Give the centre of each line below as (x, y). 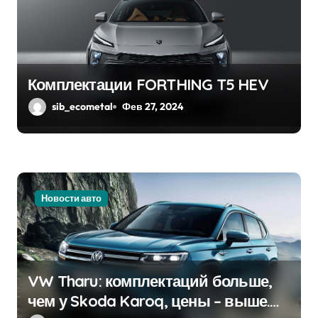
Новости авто (71, 198)
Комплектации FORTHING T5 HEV (148, 85)
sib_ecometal (82, 107)
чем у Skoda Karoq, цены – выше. (149, 301)
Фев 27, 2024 (153, 107)
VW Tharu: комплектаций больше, (150, 281)
